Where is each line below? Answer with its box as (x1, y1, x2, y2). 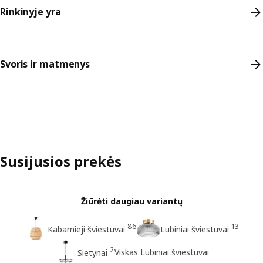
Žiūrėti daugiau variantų (80, 195, 183, 207)
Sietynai (77, 247, 107, 258)
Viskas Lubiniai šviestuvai (114, 246, 209, 258)
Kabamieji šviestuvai (48, 223, 125, 235)
